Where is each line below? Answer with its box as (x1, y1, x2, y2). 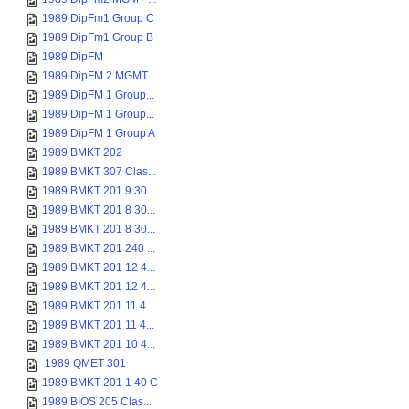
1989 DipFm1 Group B (42, 31, 153, 44)
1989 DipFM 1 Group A (42, 127, 155, 140)
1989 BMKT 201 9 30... (42, 184, 155, 197)
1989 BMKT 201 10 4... (42, 338, 155, 351)
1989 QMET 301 (42, 357, 126, 370)
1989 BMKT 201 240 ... (42, 242, 155, 255)
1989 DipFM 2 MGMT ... (42, 69, 159, 82)
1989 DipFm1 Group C (42, 12, 154, 25)
